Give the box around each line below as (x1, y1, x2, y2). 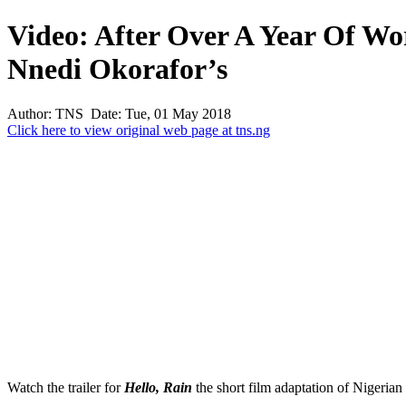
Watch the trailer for (7, 379, 124, 395)
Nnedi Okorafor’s (7, 53, 227, 86)
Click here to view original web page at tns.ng (7, 121, 270, 138)
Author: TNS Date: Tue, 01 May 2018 (7, 105, 231, 121)
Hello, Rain (124, 379, 196, 395)
